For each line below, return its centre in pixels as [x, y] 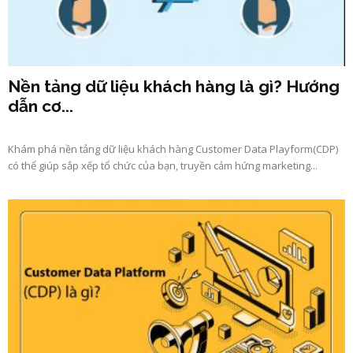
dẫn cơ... [41, 106]
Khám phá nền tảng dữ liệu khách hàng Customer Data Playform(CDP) [173, 149]
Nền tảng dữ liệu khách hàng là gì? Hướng [174, 87]
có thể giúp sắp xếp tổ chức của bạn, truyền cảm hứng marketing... [163, 166]
